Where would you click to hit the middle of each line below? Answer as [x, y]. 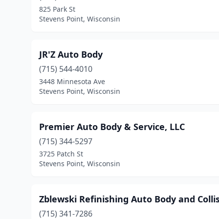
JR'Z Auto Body [71, 54]
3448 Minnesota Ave [72, 81]
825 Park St [57, 9]
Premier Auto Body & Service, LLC [112, 127]
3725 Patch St [61, 154]
